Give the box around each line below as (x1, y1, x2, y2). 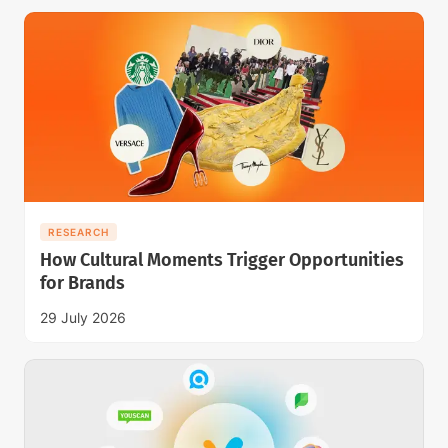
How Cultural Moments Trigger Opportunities (40, 248, 404, 271)
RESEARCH (48, 225, 109, 238)
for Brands (40, 271, 125, 294)
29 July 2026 (40, 308, 126, 326)
